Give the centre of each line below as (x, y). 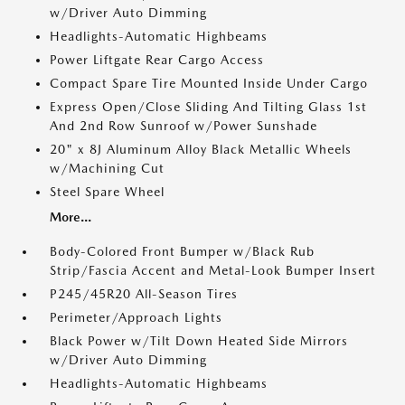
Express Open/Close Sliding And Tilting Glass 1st (208, 107)
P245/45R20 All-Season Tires (144, 294)
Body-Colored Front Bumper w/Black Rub (182, 251)
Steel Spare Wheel (107, 192)
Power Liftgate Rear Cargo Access (157, 60)
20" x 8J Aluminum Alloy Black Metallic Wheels (201, 149)
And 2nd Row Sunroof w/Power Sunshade (184, 126)
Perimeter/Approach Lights (136, 317)
